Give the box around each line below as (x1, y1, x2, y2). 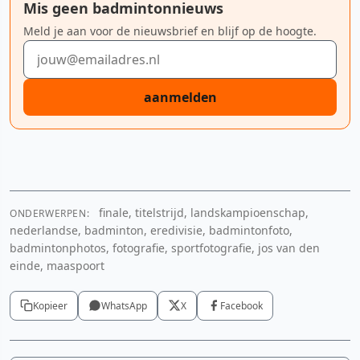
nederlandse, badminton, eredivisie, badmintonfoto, (10, 222, 292, 238)
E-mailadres (22, 39, 94, 58)
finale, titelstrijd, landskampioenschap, (96, 204, 309, 220)
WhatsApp (101, 298, 147, 313)
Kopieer (33, 298, 67, 313)
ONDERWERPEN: (10, 206, 90, 220)
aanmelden (143, 88, 217, 106)
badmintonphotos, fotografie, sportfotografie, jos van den (10, 239, 320, 256)
